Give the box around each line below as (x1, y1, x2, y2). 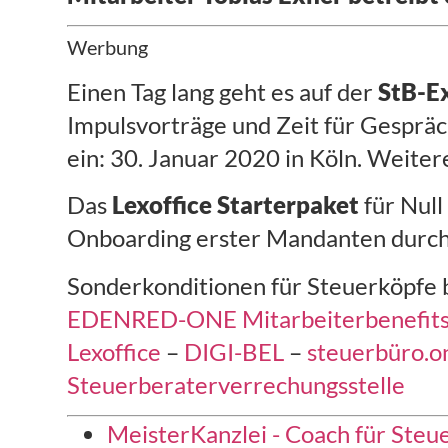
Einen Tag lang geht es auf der (67, 76, 379, 106)
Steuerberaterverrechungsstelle (67, 369, 406, 399)
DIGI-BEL (184, 336, 285, 366)
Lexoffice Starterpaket (112, 190, 360, 220)
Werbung (67, 34, 149, 59)
